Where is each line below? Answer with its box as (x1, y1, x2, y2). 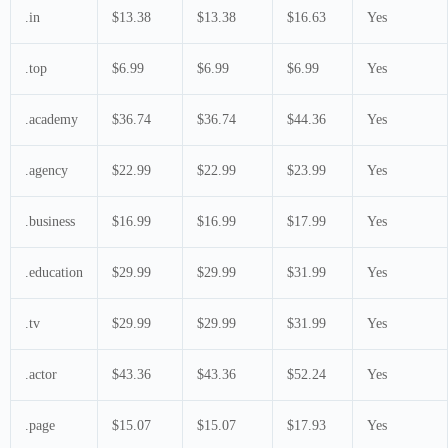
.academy (25, 111, 78, 127)
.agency (25, 162, 68, 178)
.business (25, 213, 75, 229)
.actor (25, 366, 57, 382)
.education (25, 264, 83, 280)
